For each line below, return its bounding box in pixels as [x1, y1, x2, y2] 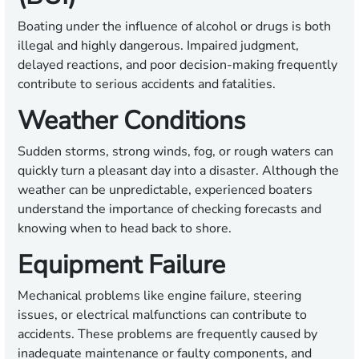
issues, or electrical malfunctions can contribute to [18, 306, 307, 325]
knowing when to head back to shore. [18, 220, 232, 238]
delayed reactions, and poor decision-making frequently [18, 56, 337, 75]
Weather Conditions [18, 103, 245, 139]
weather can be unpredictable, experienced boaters [18, 181, 313, 200]
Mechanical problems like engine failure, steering [18, 287, 301, 305]
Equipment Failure [18, 248, 225, 283]
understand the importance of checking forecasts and [18, 200, 321, 219]
